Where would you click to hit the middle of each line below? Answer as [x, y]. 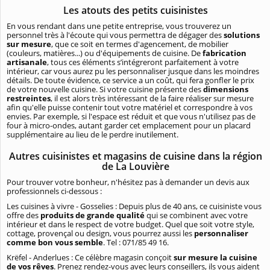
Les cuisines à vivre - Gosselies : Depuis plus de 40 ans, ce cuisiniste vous [134, 206]
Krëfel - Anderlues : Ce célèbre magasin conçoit [90, 258]
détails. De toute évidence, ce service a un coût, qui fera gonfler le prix [130, 80]
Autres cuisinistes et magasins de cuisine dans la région [135, 156]
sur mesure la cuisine [215, 258]
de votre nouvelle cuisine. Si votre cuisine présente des [105, 89]
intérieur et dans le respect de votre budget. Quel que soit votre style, [130, 224]
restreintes [29, 99]
